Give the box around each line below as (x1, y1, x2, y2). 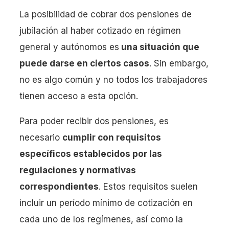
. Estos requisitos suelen (99, 181, 198, 192)
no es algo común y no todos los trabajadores (19, 75, 208, 85)
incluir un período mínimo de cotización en (19, 198, 193, 209)
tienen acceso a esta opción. (19, 91, 138, 102)
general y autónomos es (19, 42, 119, 53)
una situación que (119, 42, 199, 53)
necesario (19, 132, 62, 143)
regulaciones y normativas (19, 165, 136, 176)
